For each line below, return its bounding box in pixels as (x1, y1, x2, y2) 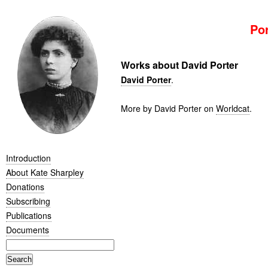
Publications (6, 209, 51, 221)
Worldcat (215, 102, 249, 114)
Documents (6, 223, 49, 236)
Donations (6, 180, 44, 193)
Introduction (6, 151, 51, 164)
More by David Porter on (120, 102, 216, 114)
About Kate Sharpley (6, 166, 84, 178)
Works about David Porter (120, 58, 238, 72)
